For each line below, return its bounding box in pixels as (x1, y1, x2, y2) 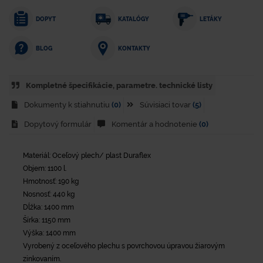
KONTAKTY (117, 45, 150, 52)
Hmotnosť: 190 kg (23, 177, 79, 186)
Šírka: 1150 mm (23, 215, 70, 224)
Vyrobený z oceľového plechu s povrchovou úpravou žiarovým (23, 241, 225, 250)
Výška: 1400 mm (23, 228, 76, 237)
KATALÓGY (117, 15, 149, 22)
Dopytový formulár (22, 120, 92, 129)
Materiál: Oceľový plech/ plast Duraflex (23, 151, 151, 160)
